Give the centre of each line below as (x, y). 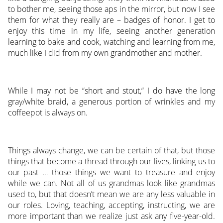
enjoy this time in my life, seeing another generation (111, 31)
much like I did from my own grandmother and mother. (105, 53)
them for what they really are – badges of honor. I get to (111, 20)
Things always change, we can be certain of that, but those (111, 151)
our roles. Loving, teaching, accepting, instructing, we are (111, 205)
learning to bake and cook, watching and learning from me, (111, 42)
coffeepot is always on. (48, 113)
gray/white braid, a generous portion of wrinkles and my (111, 102)
